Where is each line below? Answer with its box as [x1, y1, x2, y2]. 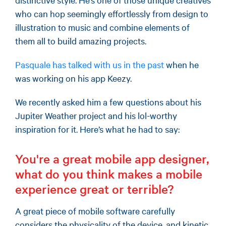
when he [164, 58, 199, 71]
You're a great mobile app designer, [15, 150, 209, 167]
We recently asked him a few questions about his [15, 95, 201, 108]
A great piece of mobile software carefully [15, 204, 175, 217]
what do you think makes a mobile [15, 165, 202, 182]
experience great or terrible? [15, 180, 174, 197]
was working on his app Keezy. [15, 72, 132, 84]
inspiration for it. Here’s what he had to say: [15, 123, 180, 135]
